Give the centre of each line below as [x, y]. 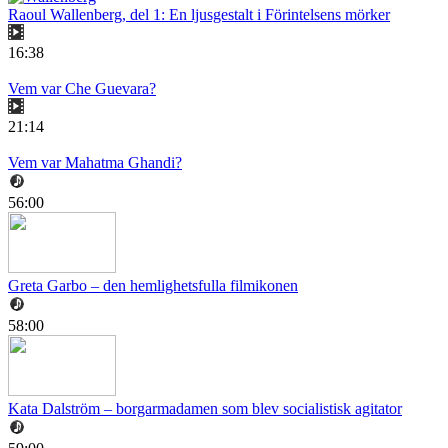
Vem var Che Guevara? [82, 89]
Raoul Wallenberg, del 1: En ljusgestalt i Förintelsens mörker [199, 15]
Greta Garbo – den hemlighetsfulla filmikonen [153, 286]
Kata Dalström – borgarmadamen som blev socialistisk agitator [205, 409]
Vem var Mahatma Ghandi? [95, 163]
